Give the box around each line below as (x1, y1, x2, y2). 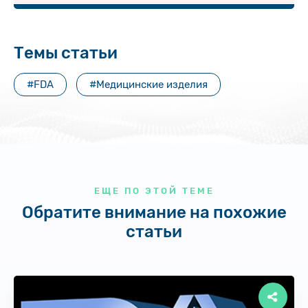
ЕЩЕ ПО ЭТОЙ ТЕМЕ (93, 186, 214, 197)
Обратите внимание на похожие (21, 203, 287, 223)
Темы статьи (14, 43, 118, 63)
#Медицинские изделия (89, 78, 208, 91)
